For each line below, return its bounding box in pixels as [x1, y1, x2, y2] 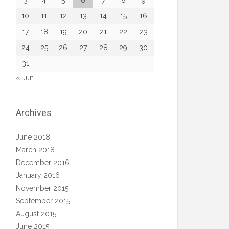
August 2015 [16, 210, 56, 218]
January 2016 [16, 171, 60, 179]
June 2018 [16, 133, 50, 141]
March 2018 [16, 146, 55, 154]
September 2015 [16, 197, 70, 205]
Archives [16, 107, 52, 118]
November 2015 [16, 184, 68, 192]
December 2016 [16, 158, 70, 167]
